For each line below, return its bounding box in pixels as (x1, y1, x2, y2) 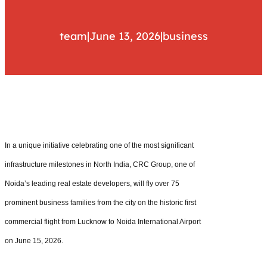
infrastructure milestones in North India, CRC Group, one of (5, 160, 195, 169)
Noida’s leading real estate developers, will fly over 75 (5, 179, 179, 188)
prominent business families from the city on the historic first (5, 198, 196, 207)
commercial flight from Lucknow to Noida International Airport (5, 217, 201, 226)
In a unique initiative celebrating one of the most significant (5, 141, 194, 150)
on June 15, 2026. (5, 236, 63, 245)
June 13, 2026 (89, 29, 160, 43)
